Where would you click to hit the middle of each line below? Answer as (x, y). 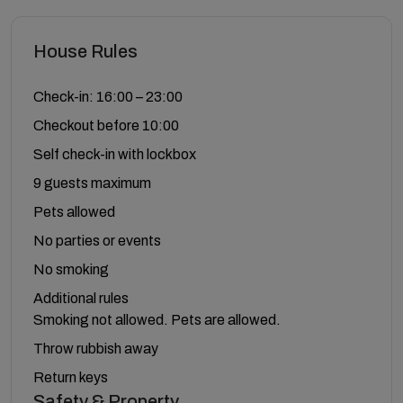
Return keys (71, 377)
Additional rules (81, 298)
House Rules (85, 51)
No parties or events (97, 240)
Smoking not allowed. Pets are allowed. (157, 319)
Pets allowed (74, 211)
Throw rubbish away (96, 348)
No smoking (71, 269)
